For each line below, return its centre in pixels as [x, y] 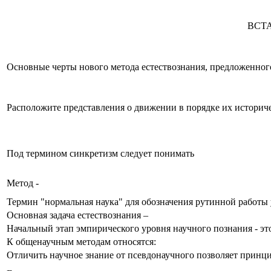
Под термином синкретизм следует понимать [100, 153]
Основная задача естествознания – [77, 215]
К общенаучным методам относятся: [81, 241]
